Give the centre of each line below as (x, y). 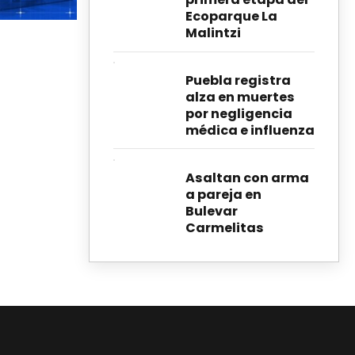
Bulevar (212, 211)
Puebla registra (238, 81)
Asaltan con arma (247, 177)
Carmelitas (225, 227)
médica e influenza (250, 131)
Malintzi (213, 33)
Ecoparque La (231, 17)
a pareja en (223, 194)
